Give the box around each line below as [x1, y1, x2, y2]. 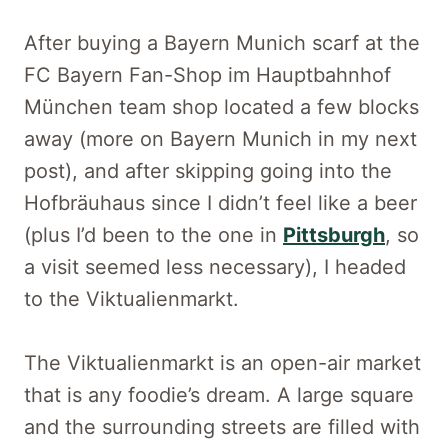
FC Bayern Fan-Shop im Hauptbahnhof [24, 62, 391, 87]
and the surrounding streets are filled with [24, 414, 420, 439]
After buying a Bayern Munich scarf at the [24, 30, 420, 55]
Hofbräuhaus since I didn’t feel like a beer [24, 190, 417, 215]
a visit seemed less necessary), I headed [24, 254, 406, 279]
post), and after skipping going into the [24, 158, 392, 183]
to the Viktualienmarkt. [24, 286, 239, 311]
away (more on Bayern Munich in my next [24, 126, 417, 151]
